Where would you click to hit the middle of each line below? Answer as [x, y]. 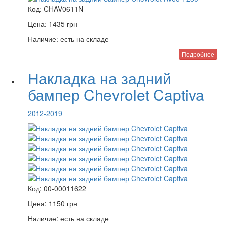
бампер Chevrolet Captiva [116, 95]
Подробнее [198, 54]
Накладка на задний [99, 78]
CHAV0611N [64, 9]
